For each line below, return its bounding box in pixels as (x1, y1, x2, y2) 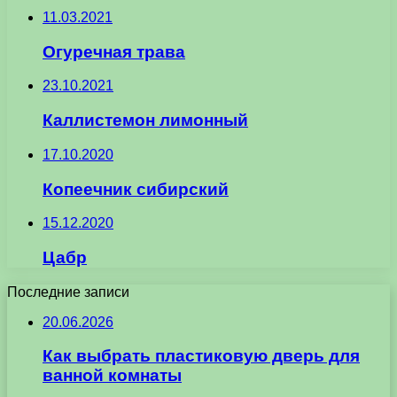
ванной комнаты (43, 366, 182, 385)
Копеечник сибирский (43, 179, 229, 198)
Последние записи (7, 284, 129, 300)
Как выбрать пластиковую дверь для (43, 346, 360, 366)
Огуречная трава (43, 42, 185, 61)
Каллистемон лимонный (43, 111, 248, 130)
